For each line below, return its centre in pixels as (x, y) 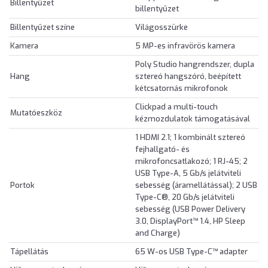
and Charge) (158, 233)
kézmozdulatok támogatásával (193, 118)
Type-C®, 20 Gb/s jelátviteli (185, 197)
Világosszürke (162, 27)
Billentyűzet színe (42, 27)
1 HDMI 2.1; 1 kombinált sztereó (190, 137)
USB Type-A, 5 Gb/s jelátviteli (188, 173)
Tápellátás (29, 251)
